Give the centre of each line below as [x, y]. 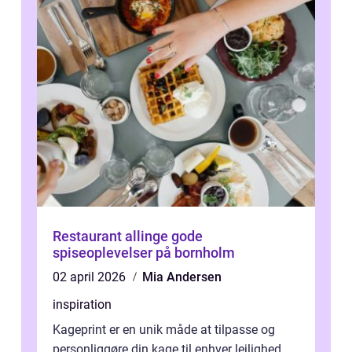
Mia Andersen [182, 277]
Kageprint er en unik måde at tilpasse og [164, 330]
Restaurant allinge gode [112, 236]
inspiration [82, 305]
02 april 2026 [91, 277]
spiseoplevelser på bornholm [144, 253]
